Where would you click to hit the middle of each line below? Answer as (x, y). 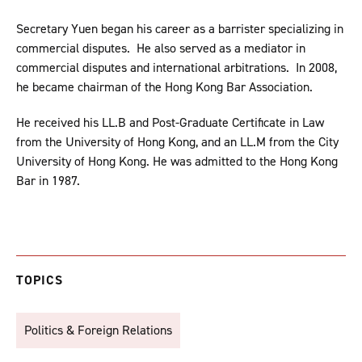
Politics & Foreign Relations (98, 330)
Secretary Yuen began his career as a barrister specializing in (180, 29)
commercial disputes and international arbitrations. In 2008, (177, 68)
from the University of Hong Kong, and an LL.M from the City (177, 142)
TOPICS (40, 280)
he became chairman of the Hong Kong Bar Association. (164, 87)
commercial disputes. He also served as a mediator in (161, 48)
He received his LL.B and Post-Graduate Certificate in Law (170, 123)
